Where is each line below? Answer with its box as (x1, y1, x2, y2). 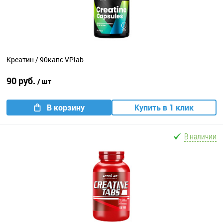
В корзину (46, 102, 85, 113)
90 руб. (6, 75, 37, 87)
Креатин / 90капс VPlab (6, 55, 84, 65)
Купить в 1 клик (134, 102, 194, 113)
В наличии (184, 131, 217, 141)
